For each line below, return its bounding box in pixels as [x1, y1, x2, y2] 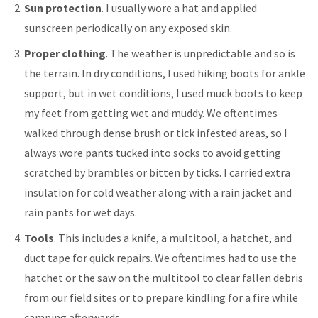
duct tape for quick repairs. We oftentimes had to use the [24, 250, 297, 265]
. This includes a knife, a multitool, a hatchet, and [54, 230, 292, 245]
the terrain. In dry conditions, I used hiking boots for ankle [24, 65, 306, 80]
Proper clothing [24, 45, 106, 60]
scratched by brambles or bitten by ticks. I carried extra [24, 165, 291, 180]
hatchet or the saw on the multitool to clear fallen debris [24, 270, 304, 285]
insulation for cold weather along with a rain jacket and [24, 185, 292, 199]
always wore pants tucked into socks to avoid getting [24, 145, 282, 160]
